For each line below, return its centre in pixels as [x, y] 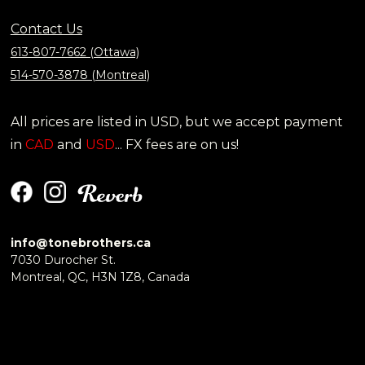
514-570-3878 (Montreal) [80, 75]
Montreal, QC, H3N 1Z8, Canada [100, 277]
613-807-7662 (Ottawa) [75, 53]
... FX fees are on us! [176, 145]
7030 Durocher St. [63, 260]
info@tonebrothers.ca [80, 243]
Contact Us [46, 29]
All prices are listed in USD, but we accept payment [176, 122]
